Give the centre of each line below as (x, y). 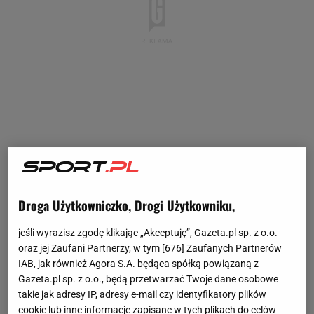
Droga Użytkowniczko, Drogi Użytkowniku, (127, 206)
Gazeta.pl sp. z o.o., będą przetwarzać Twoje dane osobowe (149, 279)
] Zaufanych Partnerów (232, 248)
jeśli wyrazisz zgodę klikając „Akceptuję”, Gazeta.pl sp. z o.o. (148, 233)
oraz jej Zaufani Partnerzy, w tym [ (92, 248)
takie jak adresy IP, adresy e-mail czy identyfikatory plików (143, 295)
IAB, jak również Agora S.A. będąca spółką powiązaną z (139, 264)
